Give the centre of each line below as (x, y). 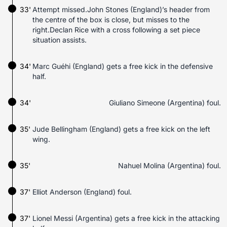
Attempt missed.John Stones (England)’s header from (121, 9)
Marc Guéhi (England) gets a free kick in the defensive (123, 66)
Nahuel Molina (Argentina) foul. (169, 165)
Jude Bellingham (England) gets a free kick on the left (121, 129)
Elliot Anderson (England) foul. (82, 192)
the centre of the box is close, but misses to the (111, 20)
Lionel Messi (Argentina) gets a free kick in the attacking (126, 218)
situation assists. (60, 40)
